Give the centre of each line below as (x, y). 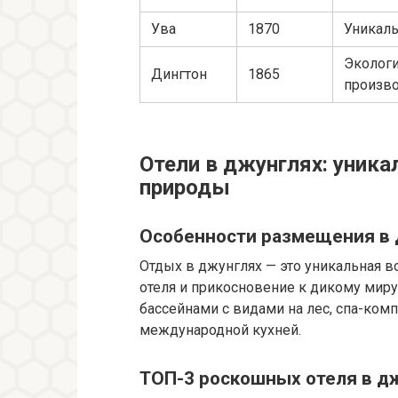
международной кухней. (220, 330)
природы (185, 188)
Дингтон (179, 75)
